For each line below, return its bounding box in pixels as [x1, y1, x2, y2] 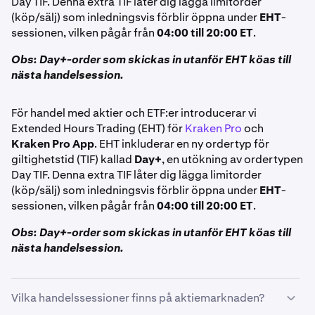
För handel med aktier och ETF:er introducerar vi [11, 105, 257, 120]
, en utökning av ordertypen [162, 152, 303, 167]
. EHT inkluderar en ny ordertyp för [94, 136, 269, 151]
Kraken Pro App [11, 136, 94, 151]
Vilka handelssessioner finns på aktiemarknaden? [11, 290, 264, 305]
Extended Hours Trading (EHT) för [11, 121, 185, 136]
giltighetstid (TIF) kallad [11, 152, 134, 167]
